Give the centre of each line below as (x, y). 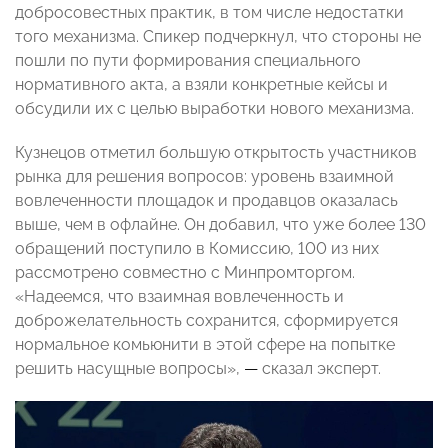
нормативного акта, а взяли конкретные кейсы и (201, 85)
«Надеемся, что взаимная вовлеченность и (179, 297)
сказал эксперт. (319, 369)
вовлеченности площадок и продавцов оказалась (206, 201)
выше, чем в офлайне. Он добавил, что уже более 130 (220, 225)
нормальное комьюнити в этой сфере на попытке (205, 345)
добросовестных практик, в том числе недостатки (209, 13)
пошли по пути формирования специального (188, 61)
